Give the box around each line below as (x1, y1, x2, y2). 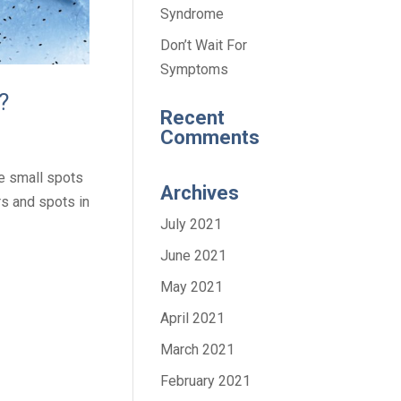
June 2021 (160, 246, 227, 264)
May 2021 (160, 277, 224, 295)
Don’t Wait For (160, 36, 248, 54)
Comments (160, 125, 260, 149)
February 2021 (160, 371, 252, 389)
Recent (160, 106, 226, 129)
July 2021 (160, 215, 223, 233)
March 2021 (160, 340, 235, 358)
